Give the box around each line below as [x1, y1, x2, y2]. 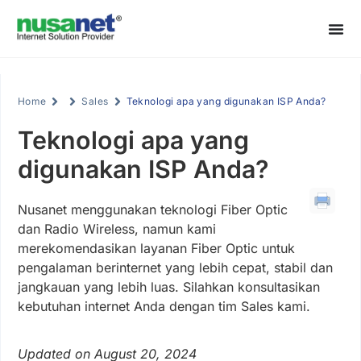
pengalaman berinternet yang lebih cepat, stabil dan [17, 259, 333, 276]
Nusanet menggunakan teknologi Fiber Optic [17, 201, 288, 218]
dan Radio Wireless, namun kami [17, 221, 216, 238]
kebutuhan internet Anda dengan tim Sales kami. [17, 298, 310, 315]
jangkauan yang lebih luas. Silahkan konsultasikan [17, 279, 320, 296]
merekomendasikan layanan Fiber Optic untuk [17, 240, 295, 257]
